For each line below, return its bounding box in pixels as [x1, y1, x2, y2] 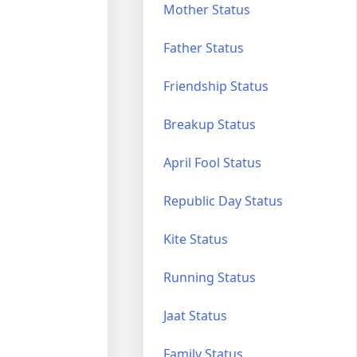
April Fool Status [163, 153, 262, 171]
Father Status [163, 38, 245, 57]
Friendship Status [163, 76, 269, 95]
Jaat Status [163, 306, 228, 324]
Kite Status [163, 229, 229, 248]
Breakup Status [163, 115, 257, 133]
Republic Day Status [163, 191, 284, 210]
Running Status [163, 268, 257, 286]
